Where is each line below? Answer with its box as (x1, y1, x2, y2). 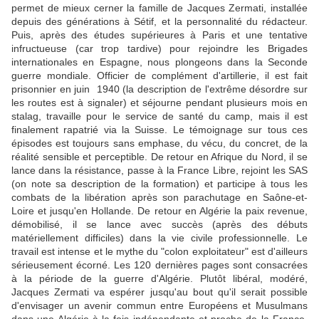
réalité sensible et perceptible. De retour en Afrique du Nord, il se (11, 151, 308, 163)
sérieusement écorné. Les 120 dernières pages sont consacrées (11, 259, 308, 271)
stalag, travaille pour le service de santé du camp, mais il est (11, 110, 308, 122)
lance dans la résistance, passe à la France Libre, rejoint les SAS (11, 164, 308, 177)
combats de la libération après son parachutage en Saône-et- (11, 192, 308, 204)
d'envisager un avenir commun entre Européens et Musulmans (11, 300, 308, 312)
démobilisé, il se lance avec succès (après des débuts (11, 219, 308, 231)
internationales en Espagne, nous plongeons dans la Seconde (11, 56, 308, 68)
